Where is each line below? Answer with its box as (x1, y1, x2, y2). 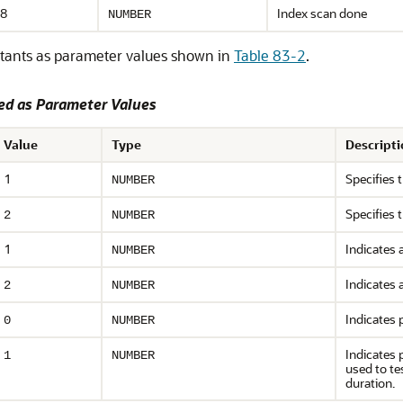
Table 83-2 (234, 46, 306, 65)
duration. (345, 374, 395, 391)
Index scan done (277, 4, 367, 22)
